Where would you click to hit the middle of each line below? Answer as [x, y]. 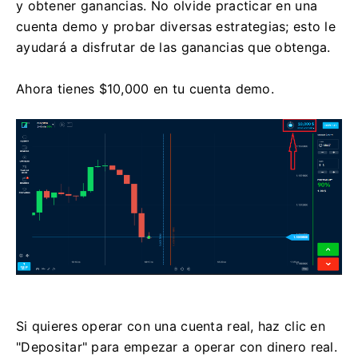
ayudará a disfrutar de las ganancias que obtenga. [173, 48]
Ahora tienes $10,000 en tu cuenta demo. [145, 89]
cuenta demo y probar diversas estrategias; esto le [176, 27]
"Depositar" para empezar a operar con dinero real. [177, 346]
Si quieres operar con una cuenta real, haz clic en [171, 326]
